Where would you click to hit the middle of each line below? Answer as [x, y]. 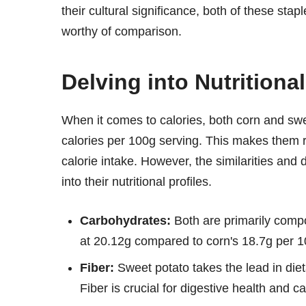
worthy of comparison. [122, 31]
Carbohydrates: [125, 220]
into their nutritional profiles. [137, 181]
